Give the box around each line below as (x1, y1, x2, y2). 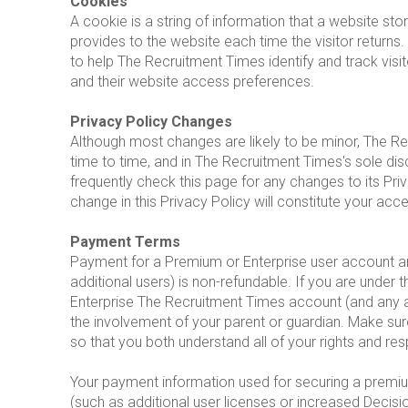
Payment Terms (70, 233, 180, 251)
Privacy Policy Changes (70, 113, 232, 131)
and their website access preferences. (70, 73, 314, 91)
